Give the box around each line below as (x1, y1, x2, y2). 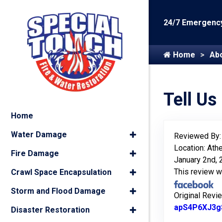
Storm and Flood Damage (11, 186, 106, 196)
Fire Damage (11, 149, 59, 158)
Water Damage (11, 130, 67, 139)
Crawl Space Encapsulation (11, 167, 111, 177)
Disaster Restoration (11, 205, 90, 215)
